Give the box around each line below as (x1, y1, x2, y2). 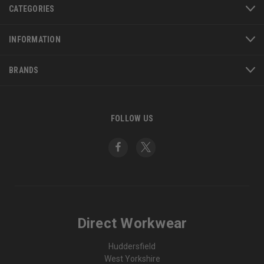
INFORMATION (9, 34, 61, 44)
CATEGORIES (9, 4, 55, 14)
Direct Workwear (77, 214, 187, 232)
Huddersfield (108, 241, 156, 251)
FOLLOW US (110, 113, 154, 123)
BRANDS (9, 65, 39, 75)
